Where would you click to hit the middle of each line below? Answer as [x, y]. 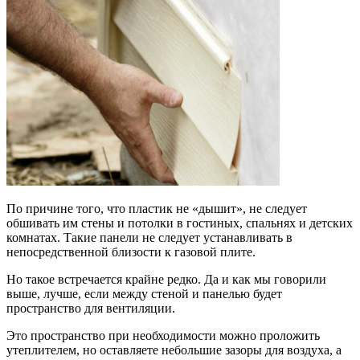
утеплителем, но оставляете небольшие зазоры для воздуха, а [174, 350]
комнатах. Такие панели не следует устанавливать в [149, 238]
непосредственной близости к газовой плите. [131, 252]
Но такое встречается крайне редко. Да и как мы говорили [166, 280]
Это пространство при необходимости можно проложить [163, 336]
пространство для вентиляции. [91, 309]
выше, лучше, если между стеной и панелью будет [144, 294]
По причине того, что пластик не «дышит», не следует [157, 209]
